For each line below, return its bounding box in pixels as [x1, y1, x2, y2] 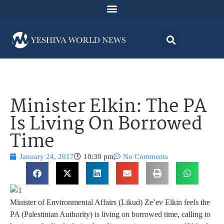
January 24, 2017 [19, 152, 74, 161]
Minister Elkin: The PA [10, 92, 207, 122]
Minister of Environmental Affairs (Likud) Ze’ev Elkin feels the [10, 198, 210, 207]
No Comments [123, 152, 168, 161]
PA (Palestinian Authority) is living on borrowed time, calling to [10, 210, 210, 219]
